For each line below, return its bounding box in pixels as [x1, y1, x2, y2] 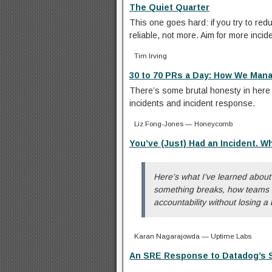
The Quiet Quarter [129, 2, 209, 12]
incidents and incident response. [129, 98, 255, 108]
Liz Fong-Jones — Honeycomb [134, 119, 233, 127]
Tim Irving [134, 51, 167, 59]
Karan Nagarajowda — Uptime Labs [134, 231, 251, 240]
